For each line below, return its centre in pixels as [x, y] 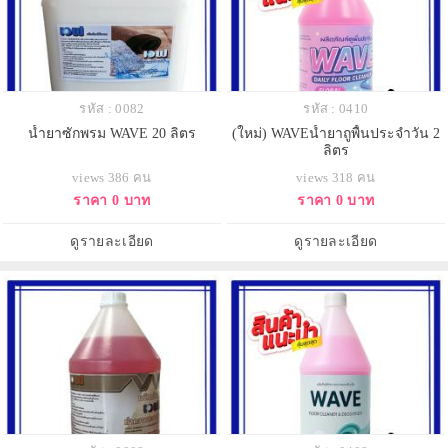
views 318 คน [335, 177]
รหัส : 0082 [112, 108]
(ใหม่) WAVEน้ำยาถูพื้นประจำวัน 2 [335, 133]
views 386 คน [112, 177]
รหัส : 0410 [336, 108]
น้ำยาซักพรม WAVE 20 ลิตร [111, 133]
